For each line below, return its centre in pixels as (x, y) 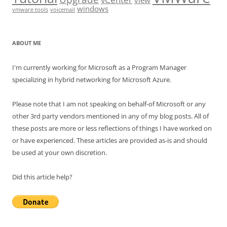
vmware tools (30, 10)
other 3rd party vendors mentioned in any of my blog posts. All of (110, 116)
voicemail (63, 10)
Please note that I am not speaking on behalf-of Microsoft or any (109, 104)
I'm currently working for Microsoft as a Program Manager (99, 67)
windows (93, 9)
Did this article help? (42, 177)
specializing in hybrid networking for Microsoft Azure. (92, 80)
